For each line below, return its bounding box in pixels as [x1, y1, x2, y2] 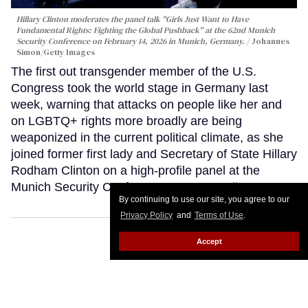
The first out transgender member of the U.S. [11, 65, 256, 79]
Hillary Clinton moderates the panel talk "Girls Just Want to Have [16, 14, 249, 25]
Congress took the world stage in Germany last [11, 81, 268, 96]
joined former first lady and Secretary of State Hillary [11, 147, 297, 162]
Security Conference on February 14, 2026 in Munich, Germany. [16, 36, 247, 47]
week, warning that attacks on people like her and [11, 98, 282, 112]
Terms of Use [195, 210, 244, 220]
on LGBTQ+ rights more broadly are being [11, 114, 242, 129]
